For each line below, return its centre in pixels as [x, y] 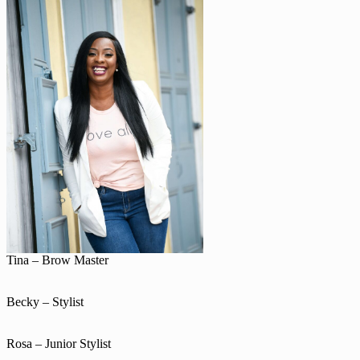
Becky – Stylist [45, 301]
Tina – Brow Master [57, 260]
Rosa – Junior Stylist [59, 343]
